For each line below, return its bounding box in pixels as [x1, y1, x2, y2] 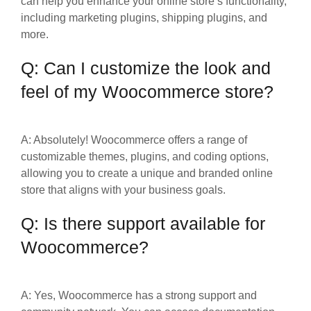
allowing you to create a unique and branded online [21, 167, 273, 179]
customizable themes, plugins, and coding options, [21, 150, 269, 162]
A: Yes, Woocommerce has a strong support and [21, 289, 257, 301]
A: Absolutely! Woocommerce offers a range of [21, 133, 247, 146]
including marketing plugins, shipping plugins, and [21, 11, 267, 24]
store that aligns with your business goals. [21, 183, 226, 196]
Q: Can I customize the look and [21, 58, 271, 78]
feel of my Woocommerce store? [21, 82, 274, 101]
